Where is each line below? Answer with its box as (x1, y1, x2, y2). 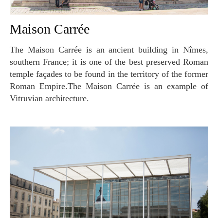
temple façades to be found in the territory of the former (10, 69, 208, 79)
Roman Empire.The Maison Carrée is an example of (10, 81, 208, 91)
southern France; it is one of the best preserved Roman (10, 57, 208, 67)
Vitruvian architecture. (10, 93, 89, 104)
